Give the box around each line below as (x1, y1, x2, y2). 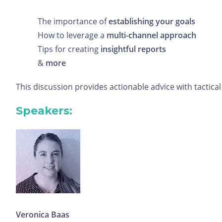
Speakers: (16, 104, 72, 117)
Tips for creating (38, 44, 101, 55)
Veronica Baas (16, 209, 69, 220)
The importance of (38, 16, 109, 27)
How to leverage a (38, 30, 107, 41)
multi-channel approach (107, 30, 197, 41)
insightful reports (101, 44, 166, 55)
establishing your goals (109, 16, 196, 27)
